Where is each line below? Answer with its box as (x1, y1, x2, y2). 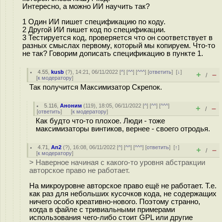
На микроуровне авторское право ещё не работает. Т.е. (29, 181, 217, 190)
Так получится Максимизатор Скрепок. (29, 83, 162, 91)
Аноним (60, 103, 82, 109)
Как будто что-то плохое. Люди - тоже (36, 117, 165, 125)
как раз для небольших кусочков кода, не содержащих (29, 189, 217, 198)
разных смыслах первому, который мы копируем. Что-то (22, 41, 215, 50)
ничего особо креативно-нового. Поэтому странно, (29, 197, 200, 206)
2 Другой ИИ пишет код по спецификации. (22, 25, 166, 34)
